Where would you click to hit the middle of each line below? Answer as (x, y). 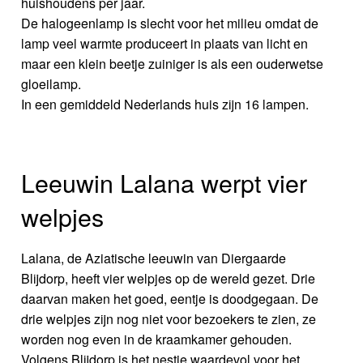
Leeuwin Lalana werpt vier (164, 183)
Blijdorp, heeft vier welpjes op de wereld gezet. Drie (169, 279)
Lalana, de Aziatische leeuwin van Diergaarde (154, 258)
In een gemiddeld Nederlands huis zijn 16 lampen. (165, 104)
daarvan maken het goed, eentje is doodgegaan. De (170, 299)
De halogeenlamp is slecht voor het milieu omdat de (170, 23)
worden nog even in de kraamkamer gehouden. (157, 340)
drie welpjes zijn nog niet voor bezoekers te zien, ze (169, 319)
